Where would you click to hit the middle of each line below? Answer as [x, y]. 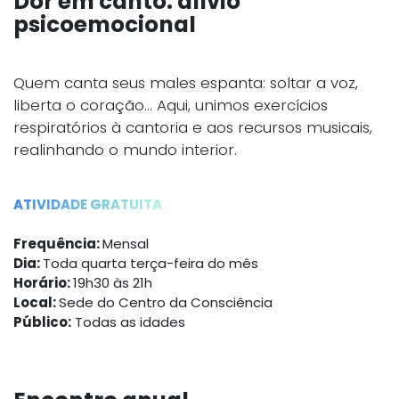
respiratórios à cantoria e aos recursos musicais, [193, 127]
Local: [36, 302]
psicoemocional [105, 24]
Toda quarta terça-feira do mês [151, 263]
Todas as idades [128, 322]
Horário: [43, 283]
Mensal [126, 244]
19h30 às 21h [113, 283]
